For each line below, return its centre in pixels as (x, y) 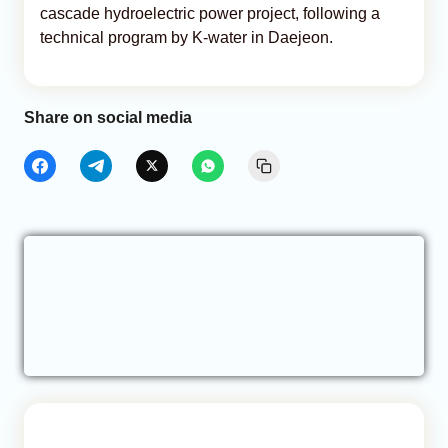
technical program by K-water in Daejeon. (186, 37)
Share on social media (108, 117)
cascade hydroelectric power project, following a (210, 13)
